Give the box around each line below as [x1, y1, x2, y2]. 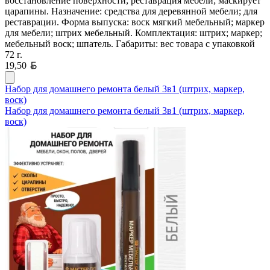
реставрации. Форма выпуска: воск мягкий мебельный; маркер [5, 16, 265, 27]
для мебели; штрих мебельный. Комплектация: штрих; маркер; [5, 27, 262, 38]
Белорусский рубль [37, 59, 116, 70]
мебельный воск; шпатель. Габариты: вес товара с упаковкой [5, 38, 255, 49]
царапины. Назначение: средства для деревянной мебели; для [5, 5, 257, 16]
